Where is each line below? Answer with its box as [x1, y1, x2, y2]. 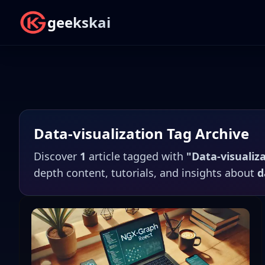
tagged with [123, 149, 186, 163]
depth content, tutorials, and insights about [34, 166, 257, 180]
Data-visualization [34, 124, 163, 143]
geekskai [47, 12, 111, 32]
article [89, 149, 120, 163]
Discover [34, 149, 80, 163]
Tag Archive [163, 124, 249, 143]
